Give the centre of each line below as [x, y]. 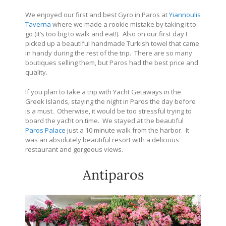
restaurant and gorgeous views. [74, 149]
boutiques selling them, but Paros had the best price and [112, 62]
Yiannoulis [185, 14]
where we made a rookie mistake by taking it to [124, 24]
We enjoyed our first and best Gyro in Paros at [97, 14]
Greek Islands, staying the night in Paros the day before [110, 101]
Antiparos [113, 174]
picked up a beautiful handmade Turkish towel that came [112, 43]
